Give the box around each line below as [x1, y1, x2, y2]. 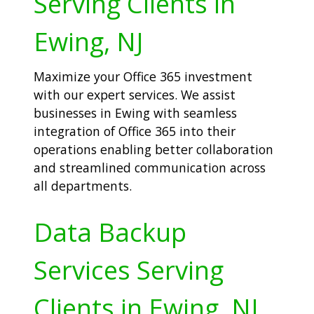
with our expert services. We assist [34, 86, 235, 103]
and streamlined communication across [34, 158, 266, 176]
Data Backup [34, 214, 186, 250]
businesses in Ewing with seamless [34, 104, 237, 121]
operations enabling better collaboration [34, 140, 273, 158]
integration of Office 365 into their [34, 122, 235, 139]
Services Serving [34, 252, 224, 288]
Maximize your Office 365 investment [34, 67, 252, 85]
